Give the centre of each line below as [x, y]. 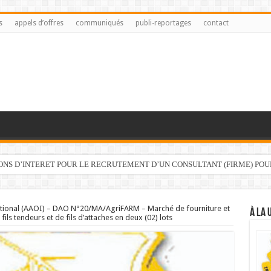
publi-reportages [163, 23]
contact [216, 23]
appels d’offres [39, 23]
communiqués [99, 23]
